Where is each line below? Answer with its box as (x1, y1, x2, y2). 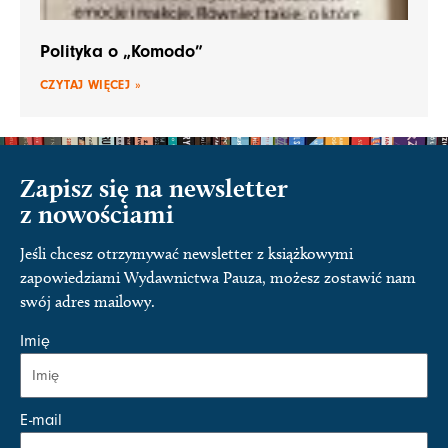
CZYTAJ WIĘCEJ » (40, 76, 141, 92)
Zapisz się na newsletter (20, 171, 288, 203)
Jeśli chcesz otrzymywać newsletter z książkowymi (20, 243, 353, 263)
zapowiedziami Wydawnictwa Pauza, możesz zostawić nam (20, 267, 416, 287)
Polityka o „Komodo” (40, 40, 203, 62)
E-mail (20, 411, 62, 430)
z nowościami (20, 197, 174, 229)
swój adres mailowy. (20, 291, 155, 311)
